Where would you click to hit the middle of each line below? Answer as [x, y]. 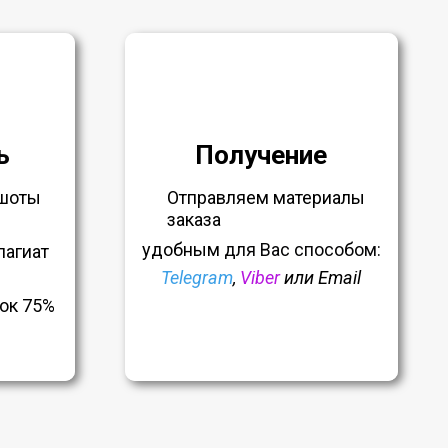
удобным [182, 249]
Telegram [197, 277]
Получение [261, 154]
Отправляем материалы [265, 197]
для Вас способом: [302, 249]
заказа [193, 219]
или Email [321, 277]
